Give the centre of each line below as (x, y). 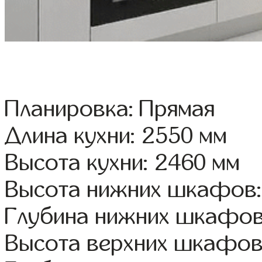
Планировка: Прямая (110, 109)
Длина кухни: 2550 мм (116, 136)
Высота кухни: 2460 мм (123, 163)
